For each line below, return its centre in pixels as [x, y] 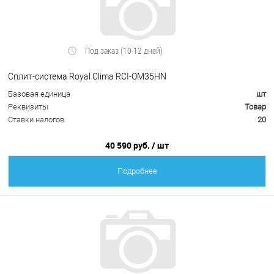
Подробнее [137, 171]
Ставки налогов [36, 120]
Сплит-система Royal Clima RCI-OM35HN [87, 76]
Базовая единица [39, 94]
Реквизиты [28, 107]
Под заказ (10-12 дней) [124, 51]
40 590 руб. [128, 146]
